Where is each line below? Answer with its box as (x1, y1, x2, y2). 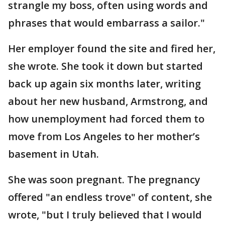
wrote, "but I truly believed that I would (8, 208, 202, 222)
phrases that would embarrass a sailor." (8, 16, 205, 30)
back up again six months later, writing (8, 77, 201, 91)
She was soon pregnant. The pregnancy (8, 173, 200, 187)
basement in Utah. (8, 147, 99, 161)
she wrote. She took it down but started (8, 59, 203, 73)
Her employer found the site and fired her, (8, 42, 215, 56)
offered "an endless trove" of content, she (8, 190, 212, 204)
